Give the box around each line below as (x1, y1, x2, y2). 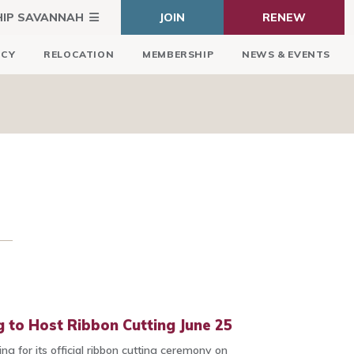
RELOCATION (43, 48, 115, 60)
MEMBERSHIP (142, 48, 214, 60)
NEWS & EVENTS (242, 48, 330, 60)
